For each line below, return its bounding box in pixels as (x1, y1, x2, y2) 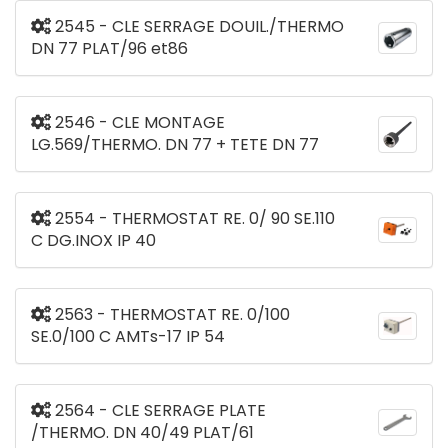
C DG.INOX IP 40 (31, 229, 156, 253)
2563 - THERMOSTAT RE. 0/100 (51, 303, 290, 327)
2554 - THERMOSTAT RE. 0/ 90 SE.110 (51, 207, 335, 231)
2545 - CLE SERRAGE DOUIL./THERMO (51, 15, 344, 39)
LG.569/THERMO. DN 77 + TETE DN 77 (31, 133, 319, 157)
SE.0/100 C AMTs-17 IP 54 (31, 325, 225, 349)
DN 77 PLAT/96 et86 (31, 37, 188, 61)
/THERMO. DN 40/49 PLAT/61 (31, 421, 254, 445)
